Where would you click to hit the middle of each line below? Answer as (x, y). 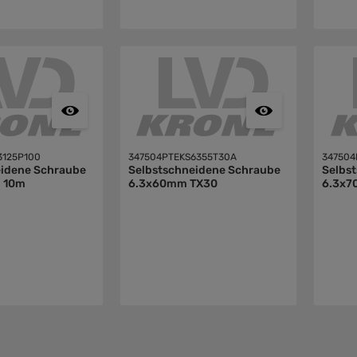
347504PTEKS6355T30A (182, 157)
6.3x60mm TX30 (173, 184)
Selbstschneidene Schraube (204, 171)
